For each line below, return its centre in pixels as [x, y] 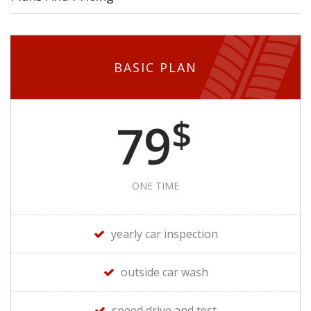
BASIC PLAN [155, 67]
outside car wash [164, 272]
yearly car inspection [164, 234]
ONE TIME [155, 185]
